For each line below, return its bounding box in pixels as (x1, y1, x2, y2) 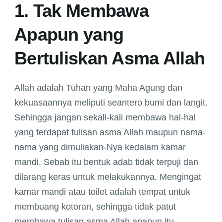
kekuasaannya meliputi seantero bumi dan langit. (14, 98, 208, 108)
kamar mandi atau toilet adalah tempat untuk (14, 187, 190, 197)
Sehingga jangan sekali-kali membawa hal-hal (14, 112, 196, 123)
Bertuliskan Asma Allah (14, 48, 205, 69)
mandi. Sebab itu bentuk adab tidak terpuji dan (14, 157, 198, 167)
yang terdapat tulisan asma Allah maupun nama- (14, 127, 206, 138)
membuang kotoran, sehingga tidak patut (14, 202, 176, 212)
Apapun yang (14, 24, 124, 45)
